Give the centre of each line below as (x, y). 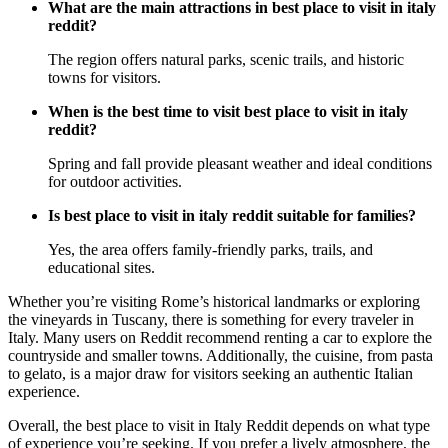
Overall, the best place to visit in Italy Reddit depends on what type (219, 426)
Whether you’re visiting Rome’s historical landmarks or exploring (214, 302)
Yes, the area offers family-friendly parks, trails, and (210, 250)
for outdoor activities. (115, 182)
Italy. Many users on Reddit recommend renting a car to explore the (220, 338)
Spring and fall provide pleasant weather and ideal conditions (240, 164)
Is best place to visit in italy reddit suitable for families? (232, 216)
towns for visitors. (104, 78)
